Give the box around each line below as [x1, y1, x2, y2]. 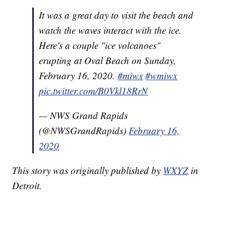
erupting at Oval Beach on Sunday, [39, 54, 177, 67]
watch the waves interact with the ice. [39, 24, 182, 37]
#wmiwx [145, 69, 178, 82]
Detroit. [12, 179, 42, 192]
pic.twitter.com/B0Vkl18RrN [39, 84, 148, 97]
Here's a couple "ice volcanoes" [39, 39, 161, 52]
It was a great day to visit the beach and [39, 9, 194, 22]
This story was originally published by [12, 164, 163, 177]
